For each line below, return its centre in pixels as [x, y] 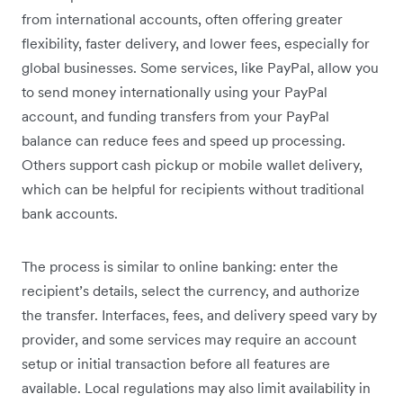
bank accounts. [70, 214]
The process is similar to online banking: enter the [180, 267]
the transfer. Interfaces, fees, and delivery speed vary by [199, 315]
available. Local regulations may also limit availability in [196, 388]
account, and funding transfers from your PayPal [175, 116]
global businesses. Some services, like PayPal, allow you [200, 68]
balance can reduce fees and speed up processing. [184, 141]
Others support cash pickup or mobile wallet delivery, [192, 165]
